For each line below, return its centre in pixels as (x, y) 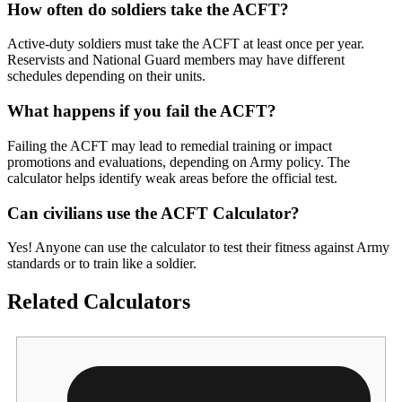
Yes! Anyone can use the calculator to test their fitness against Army (198, 248)
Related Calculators (99, 302)
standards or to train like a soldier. (102, 264)
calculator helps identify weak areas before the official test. (172, 178)
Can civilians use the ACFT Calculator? (153, 213)
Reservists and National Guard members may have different (176, 60)
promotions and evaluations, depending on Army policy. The (179, 162)
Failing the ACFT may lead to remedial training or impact (170, 145)
